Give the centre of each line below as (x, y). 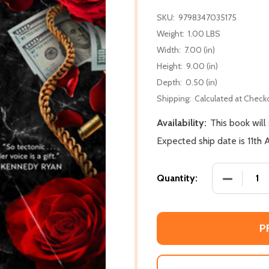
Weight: (171, 33)
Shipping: (174, 98)
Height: (170, 66)
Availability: (182, 122)
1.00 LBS (204, 33)
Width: (169, 50)
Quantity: (177, 178)
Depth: (169, 82)
